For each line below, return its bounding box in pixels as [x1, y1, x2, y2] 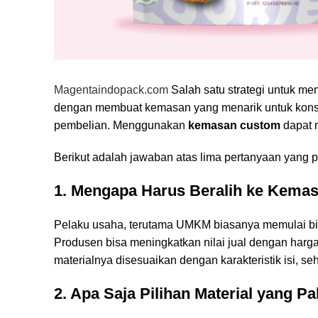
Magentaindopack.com [54, 83, 168, 96]
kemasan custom [188, 119, 280, 131]
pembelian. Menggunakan [54, 119, 188, 131]
